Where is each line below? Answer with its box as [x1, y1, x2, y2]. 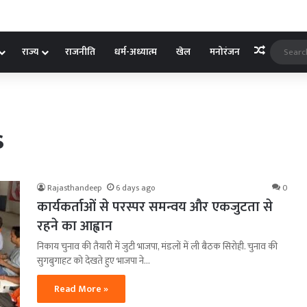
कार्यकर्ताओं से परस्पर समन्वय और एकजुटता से [37, 195, 273, 219]
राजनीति [64, 43, 95, 60]
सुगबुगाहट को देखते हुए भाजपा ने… [37, 252, 150, 269]
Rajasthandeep [47, 180, 101, 195]
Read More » [54, 280, 108, 297]
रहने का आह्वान [37, 214, 112, 238]
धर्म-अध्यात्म [114, 43, 157, 60]
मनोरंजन [209, 43, 240, 60]
